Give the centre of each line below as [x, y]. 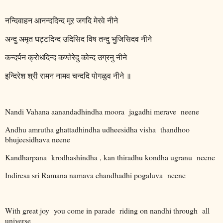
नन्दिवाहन [19, 21]
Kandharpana [26, 157]
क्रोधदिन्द [42, 57]
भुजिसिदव [125, 39]
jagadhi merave [153, 111]
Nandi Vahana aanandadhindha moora [65, 111]
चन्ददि [81, 76]
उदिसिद [74, 39]
